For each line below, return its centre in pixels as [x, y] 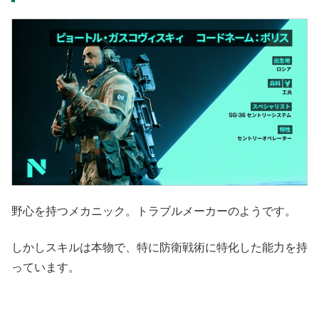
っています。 [46, 267]
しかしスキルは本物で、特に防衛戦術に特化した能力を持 [159, 247]
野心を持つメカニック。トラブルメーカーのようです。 [154, 211]
